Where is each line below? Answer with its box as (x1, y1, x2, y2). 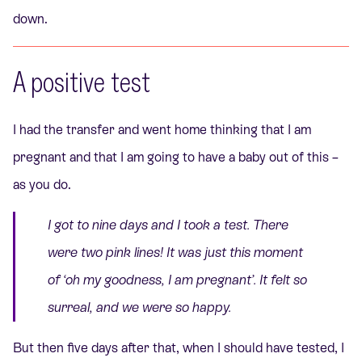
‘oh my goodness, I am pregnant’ (63, 272, 254, 288)
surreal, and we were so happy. (48, 300, 231, 316)
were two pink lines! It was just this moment (48, 245, 303, 261)
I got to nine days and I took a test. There (48, 217, 288, 234)
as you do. (13, 177, 71, 192)
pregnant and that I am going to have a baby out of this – (13, 149, 339, 165)
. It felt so (254, 272, 307, 288)
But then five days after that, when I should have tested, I (13, 340, 344, 356)
